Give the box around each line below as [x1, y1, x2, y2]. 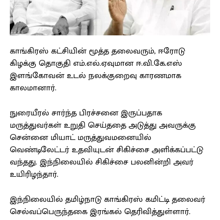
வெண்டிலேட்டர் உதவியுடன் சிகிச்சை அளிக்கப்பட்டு [10, 143, 203, 157]
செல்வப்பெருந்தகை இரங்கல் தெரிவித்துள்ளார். [10, 205, 191, 219]
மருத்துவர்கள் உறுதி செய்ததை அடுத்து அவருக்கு [10, 118, 196, 133]
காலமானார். [10, 81, 59, 95]
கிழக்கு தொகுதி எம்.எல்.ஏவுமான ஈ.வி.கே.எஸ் [10, 56, 182, 71]
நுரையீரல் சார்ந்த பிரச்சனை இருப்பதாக [10, 106, 162, 120]
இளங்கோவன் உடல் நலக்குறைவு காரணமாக [10, 69, 181, 83]
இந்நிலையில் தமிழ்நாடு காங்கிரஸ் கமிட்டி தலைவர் [10, 192, 205, 207]
